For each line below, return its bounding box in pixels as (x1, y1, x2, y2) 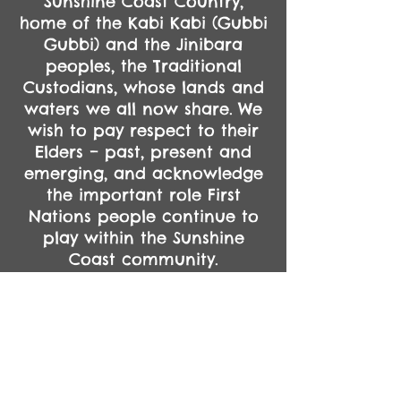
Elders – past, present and (35, 141, 252, 162)
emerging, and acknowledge (23, 163, 263, 183)
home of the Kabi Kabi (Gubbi (19, 13, 268, 33)
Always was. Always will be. (30, 292, 256, 312)
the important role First (46, 184, 241, 205)
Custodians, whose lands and (22, 77, 264, 98)
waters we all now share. (24, 98, 233, 119)
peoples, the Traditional (45, 55, 242, 76)
